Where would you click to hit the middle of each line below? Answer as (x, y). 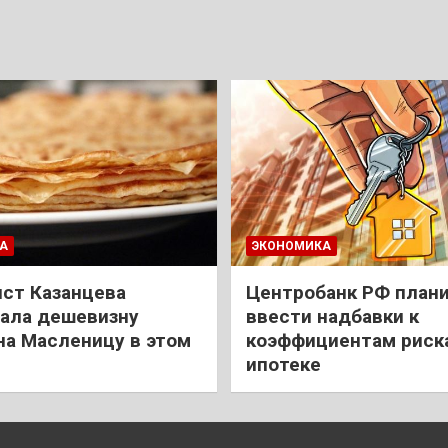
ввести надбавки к (332, 316)
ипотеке (283, 364)
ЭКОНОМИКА (291, 245)
